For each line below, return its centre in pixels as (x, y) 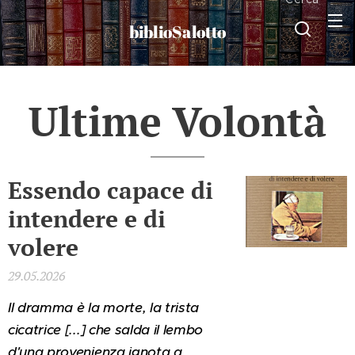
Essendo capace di (111, 190)
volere (43, 247)
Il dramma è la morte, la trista (104, 307)
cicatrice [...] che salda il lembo (106, 330)
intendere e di (87, 219)
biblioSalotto (177, 32)
